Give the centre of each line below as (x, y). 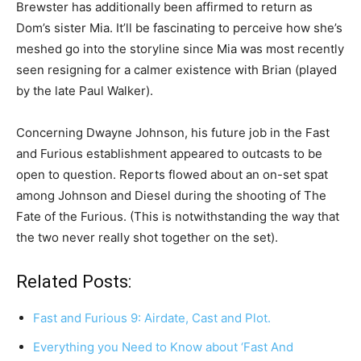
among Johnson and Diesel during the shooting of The (171, 196)
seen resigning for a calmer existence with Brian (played (176, 70)
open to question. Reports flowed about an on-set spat (172, 175)
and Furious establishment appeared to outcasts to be (169, 154)
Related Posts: (74, 282)
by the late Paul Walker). (85, 91)
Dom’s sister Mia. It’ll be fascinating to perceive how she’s (179, 28)
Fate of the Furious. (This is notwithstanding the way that (178, 217)
